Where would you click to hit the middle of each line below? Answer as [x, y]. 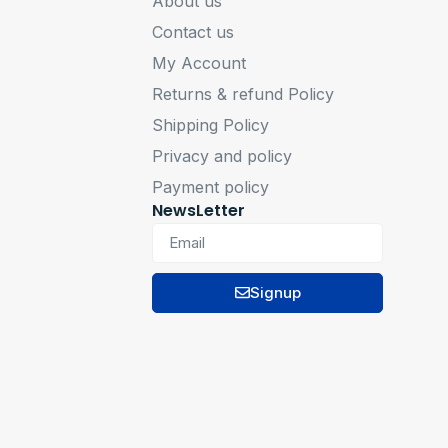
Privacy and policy [222, 155]
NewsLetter [199, 210]
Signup [275, 293]
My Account [199, 62]
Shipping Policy [211, 124]
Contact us [193, 31]
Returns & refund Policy [243, 93]
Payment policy [211, 186]
